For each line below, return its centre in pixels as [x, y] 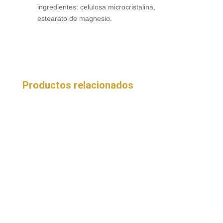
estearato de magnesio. [74, 19]
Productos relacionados [78, 85]
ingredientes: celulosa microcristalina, [96, 7]
